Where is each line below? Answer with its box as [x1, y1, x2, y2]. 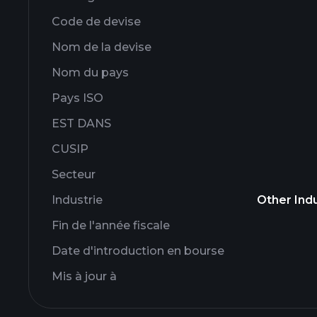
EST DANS [52, 117, 111, 130]
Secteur [52, 168, 96, 181]
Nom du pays [52, 66, 129, 79]
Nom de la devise [52, 40, 151, 54]
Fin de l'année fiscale [52, 219, 170, 232]
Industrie [52, 193, 103, 207]
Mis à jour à [52, 270, 117, 283]
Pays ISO [52, 91, 103, 105]
